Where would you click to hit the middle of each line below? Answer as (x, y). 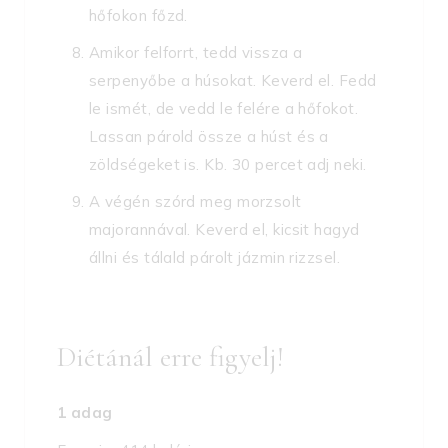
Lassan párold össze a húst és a (209, 137)
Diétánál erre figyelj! (170, 357)
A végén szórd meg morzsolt (195, 202)
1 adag (85, 413)
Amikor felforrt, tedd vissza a (196, 53)
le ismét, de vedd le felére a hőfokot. (224, 109)
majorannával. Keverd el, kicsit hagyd (224, 230)
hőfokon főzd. (138, 16)
